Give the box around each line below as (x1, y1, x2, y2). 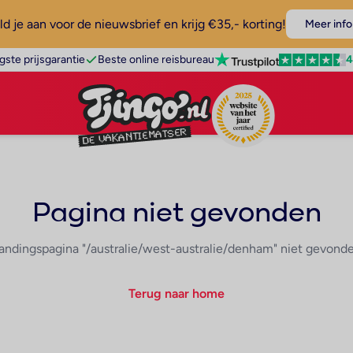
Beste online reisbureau (97, 53, 214, 66)
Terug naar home (128, 286, 225, 301)
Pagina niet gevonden (32, 199, 321, 228)
